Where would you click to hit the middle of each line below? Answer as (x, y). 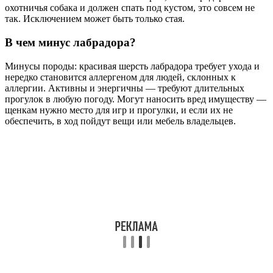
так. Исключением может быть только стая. (95, 19)
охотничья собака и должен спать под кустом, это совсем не (130, 8)
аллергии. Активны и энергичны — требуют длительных (125, 88)
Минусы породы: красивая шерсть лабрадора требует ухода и (132, 66)
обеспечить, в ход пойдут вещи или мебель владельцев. (120, 121)
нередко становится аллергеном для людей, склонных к (120, 77)
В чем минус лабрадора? (70, 42)
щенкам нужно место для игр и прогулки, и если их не (119, 110)
